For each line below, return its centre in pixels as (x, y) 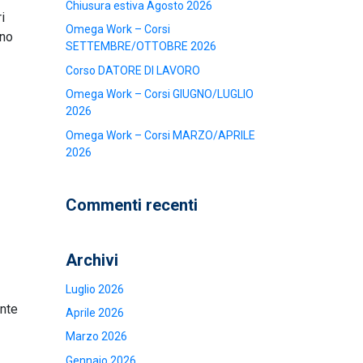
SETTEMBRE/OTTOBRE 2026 (141, 47)
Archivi (92, 260)
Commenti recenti (132, 205)
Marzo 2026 (96, 337)
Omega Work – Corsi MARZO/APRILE (160, 135)
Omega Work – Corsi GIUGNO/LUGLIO (160, 94)
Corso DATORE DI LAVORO (133, 70)
